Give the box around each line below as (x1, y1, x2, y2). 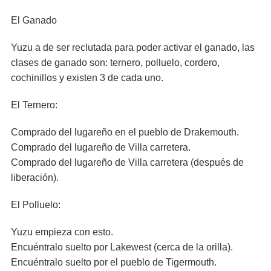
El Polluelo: (11, 200, 60, 210)
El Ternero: (11, 100, 57, 110)
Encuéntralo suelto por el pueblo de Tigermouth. (11, 257, 217, 267)
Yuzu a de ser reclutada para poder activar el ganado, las (11, 42, 255, 53)
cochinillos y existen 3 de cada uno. (11, 73, 163, 83)
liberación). (11, 172, 59, 183)
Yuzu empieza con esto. (11, 227, 113, 237)
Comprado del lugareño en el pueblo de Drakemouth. (11, 127, 239, 137)
